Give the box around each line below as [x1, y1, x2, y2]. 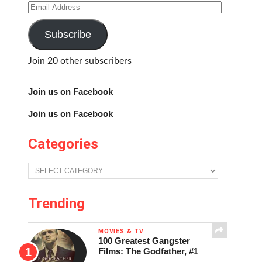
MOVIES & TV [98, 227, 144, 235]
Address [27, 15, 61, 24]
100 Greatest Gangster [98, 236, 190, 246]
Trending [28, 195, 85, 212]
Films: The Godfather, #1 [98, 246, 198, 256]
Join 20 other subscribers [28, 56, 132, 65]
